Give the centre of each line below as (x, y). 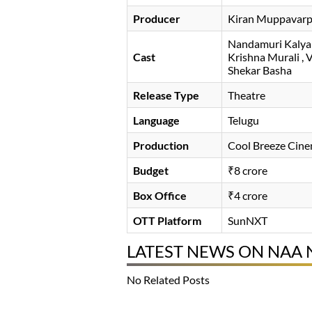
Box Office (160, 196)
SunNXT (248, 221)
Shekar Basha (260, 70)
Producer (157, 19)
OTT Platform (167, 221)
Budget (151, 171)
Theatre (247, 95)
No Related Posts (168, 280)
